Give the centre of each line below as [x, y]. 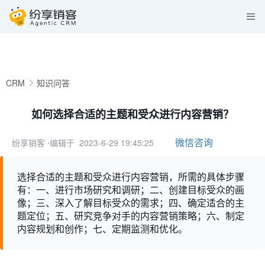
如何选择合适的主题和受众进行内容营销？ [132, 114]
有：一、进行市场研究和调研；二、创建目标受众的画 [131, 190]
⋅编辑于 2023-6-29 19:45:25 [101, 143]
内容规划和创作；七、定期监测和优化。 [102, 229]
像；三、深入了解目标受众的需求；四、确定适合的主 [131, 203]
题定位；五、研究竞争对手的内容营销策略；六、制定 [131, 216]
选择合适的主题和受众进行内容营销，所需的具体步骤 [131, 177]
